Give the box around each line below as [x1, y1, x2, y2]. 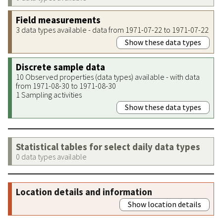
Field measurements [16, 14, 101, 26]
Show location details [128, 199, 201, 209]
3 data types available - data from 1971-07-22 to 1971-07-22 [16, 24, 209, 35]
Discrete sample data [16, 61, 105, 73]
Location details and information [16, 186, 152, 198]
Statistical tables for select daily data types [16, 141, 200, 153]
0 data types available [16, 151, 87, 162]
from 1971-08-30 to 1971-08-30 [16, 80, 116, 91]
